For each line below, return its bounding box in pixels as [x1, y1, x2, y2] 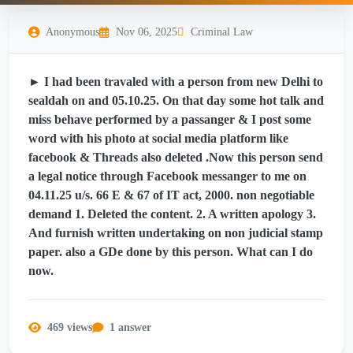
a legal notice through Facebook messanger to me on [28, 169, 307, 184]
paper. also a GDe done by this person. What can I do [28, 245, 313, 259]
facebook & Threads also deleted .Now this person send [28, 150, 323, 165]
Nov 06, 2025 [116, 25, 177, 39]
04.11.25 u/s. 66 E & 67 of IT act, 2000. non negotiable [28, 188, 314, 203]
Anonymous [46, 25, 99, 39]
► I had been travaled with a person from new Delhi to [28, 75, 323, 89]
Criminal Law [191, 25, 253, 39]
